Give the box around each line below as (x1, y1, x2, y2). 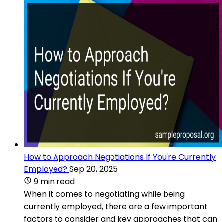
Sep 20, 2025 (69, 163, 118, 175)
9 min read (34, 175, 75, 187)
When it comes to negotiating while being (24, 188, 185, 200)
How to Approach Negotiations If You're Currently (24, 151, 216, 163)
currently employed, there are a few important (24, 200, 208, 212)
